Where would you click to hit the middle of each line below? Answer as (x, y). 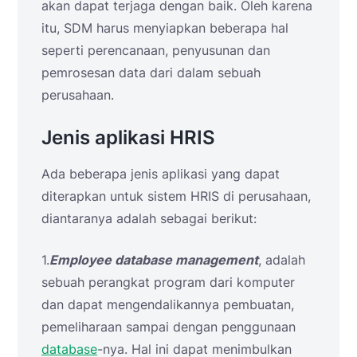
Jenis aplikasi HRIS (128, 137)
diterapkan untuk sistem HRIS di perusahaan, (176, 196)
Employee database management (154, 259)
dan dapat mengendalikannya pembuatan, (168, 304)
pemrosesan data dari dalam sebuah (151, 72)
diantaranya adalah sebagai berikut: (149, 218)
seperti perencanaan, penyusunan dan (156, 50)
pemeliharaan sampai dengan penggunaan (169, 326)
